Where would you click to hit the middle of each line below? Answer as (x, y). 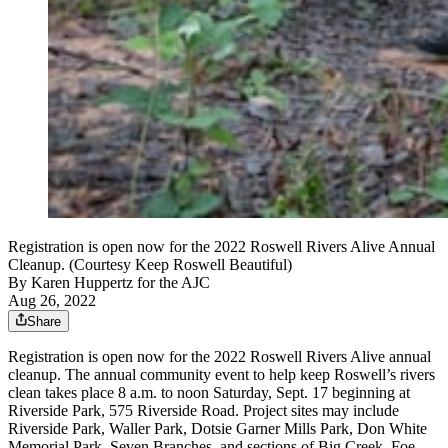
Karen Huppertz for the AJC (120, 283)
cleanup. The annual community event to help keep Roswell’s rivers (221, 375)
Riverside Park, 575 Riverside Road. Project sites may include (203, 411)
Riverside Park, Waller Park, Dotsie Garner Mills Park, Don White (217, 429)
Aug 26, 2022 (52, 301)
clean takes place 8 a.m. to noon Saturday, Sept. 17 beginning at (209, 393)
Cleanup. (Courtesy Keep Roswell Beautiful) (150, 265)
